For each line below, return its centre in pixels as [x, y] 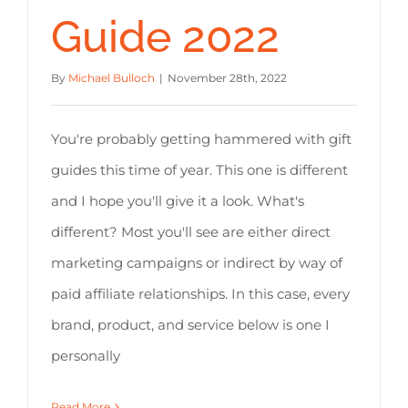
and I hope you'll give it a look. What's [178, 201]
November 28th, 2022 [227, 78]
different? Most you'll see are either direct [191, 232]
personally [86, 356]
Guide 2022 [165, 37]
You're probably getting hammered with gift [201, 139]
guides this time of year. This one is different [199, 170]
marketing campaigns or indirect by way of [197, 263]
